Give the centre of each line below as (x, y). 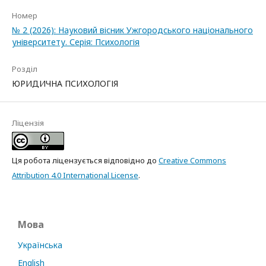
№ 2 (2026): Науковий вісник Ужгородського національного (132, 30)
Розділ (25, 69)
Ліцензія (28, 123)
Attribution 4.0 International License (75, 175)
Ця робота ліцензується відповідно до (85, 160)
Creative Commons (192, 160)
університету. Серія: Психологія (76, 42)
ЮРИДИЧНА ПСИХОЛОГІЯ (65, 83)
